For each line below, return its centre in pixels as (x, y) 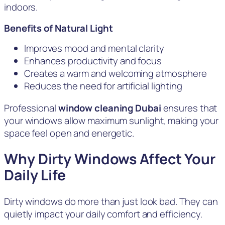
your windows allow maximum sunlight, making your (111, 120)
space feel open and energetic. (69, 133)
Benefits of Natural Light (59, 28)
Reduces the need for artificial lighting (103, 86)
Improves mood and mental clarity (94, 48)
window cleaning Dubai (109, 108)
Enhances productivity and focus (93, 61)
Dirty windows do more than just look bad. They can (111, 201)
